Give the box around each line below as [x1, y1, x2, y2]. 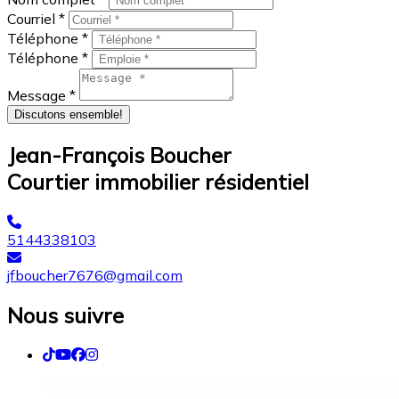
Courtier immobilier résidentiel [7, 167, 309, 195]
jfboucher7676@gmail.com [7, 265, 183, 284]
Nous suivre [7, 301, 124, 329]
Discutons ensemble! [14, 107, 123, 121]
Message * [7, 85, 79, 104]
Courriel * [7, 9, 69, 28]
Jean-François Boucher [7, 141, 232, 168]
